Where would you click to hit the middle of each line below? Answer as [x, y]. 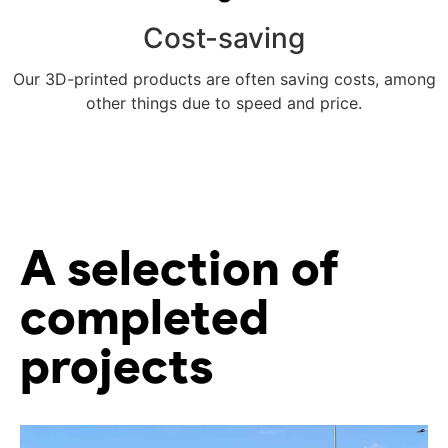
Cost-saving [224, 37]
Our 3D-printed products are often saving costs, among [224, 78]
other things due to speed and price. [224, 102]
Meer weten [224, 172]
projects [116, 366]
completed [144, 317]
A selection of [179, 268]
